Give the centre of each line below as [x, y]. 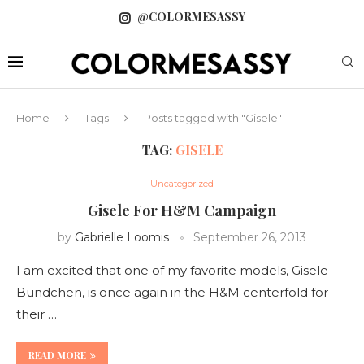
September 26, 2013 [250, 237]
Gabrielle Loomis [122, 237]
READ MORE [57, 355]
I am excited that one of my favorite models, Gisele [172, 270]
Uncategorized [182, 183]
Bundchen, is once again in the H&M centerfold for [172, 292]
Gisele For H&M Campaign [182, 210]
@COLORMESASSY [191, 17]
